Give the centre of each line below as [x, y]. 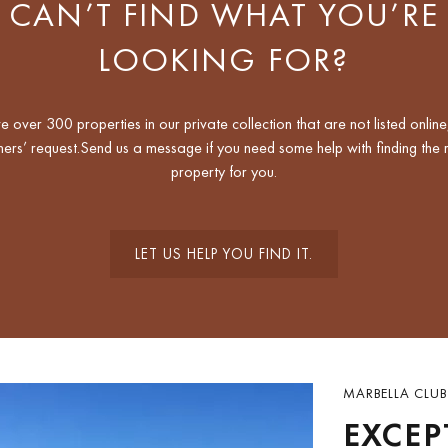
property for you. [223, 171]
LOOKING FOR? [224, 59]
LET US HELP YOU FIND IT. [224, 253]
